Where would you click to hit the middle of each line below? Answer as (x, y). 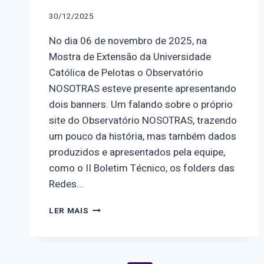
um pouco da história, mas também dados (143, 137)
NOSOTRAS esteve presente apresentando (143, 89)
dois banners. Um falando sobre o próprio (141, 105)
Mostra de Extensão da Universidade (130, 57)
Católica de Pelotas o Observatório (126, 73)
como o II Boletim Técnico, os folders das (142, 169)
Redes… (66, 184)
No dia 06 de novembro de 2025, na (128, 41)
